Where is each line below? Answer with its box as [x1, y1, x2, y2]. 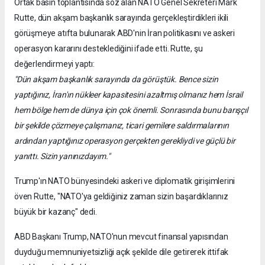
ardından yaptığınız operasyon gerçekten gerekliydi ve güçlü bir [14, 136, 235, 146]
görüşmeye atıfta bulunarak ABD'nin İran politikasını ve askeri [14, 28, 235, 38]
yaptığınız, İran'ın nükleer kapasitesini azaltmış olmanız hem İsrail [14, 90, 243, 100]
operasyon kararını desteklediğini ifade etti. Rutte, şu [14, 44, 203, 54]
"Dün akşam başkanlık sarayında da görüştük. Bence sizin [14, 75, 218, 85]
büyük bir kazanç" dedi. [14, 207, 97, 217]
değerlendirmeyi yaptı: [14, 59, 95, 69]
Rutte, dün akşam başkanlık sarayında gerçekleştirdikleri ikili [14, 13, 229, 23]
